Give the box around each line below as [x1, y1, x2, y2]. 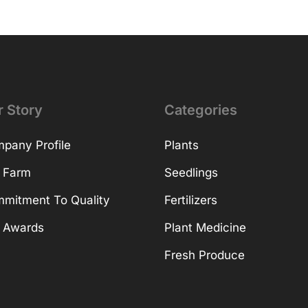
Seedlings [164, 166, 218, 180]
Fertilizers [164, 193, 217, 208]
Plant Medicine [164, 221, 246, 235]
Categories [164, 102, 237, 119]
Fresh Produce [164, 248, 245, 263]
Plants [164, 138, 199, 153]
